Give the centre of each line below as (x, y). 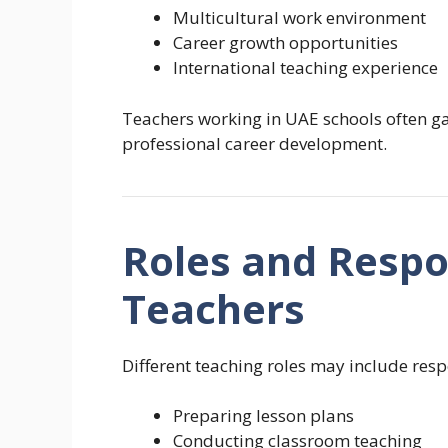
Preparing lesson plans (263, 416)
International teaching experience (305, 68)
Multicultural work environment (299, 18)
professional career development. (254, 143)
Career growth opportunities (285, 43)
